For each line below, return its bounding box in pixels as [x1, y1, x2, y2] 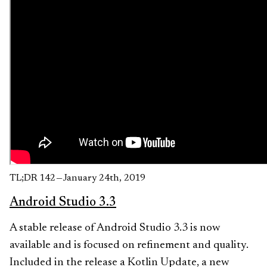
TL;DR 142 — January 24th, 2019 [10, 173, 145, 183]
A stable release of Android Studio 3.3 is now [10, 222, 221, 234]
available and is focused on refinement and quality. [10, 240, 249, 251]
